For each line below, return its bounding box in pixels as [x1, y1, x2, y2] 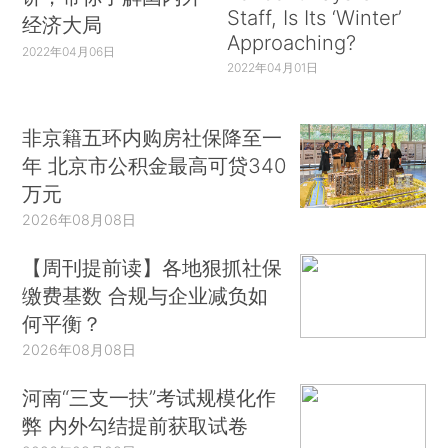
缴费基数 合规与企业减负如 [22, 282, 269, 308]
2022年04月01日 [226, 60, 318, 76]
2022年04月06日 [22, 44, 116, 60]
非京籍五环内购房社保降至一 [22, 125, 283, 151]
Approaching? [226, 29, 356, 55]
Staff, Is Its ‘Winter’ [226, 4, 402, 30]
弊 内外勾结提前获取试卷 [22, 412, 249, 438]
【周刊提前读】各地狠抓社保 [22, 254, 283, 280]
